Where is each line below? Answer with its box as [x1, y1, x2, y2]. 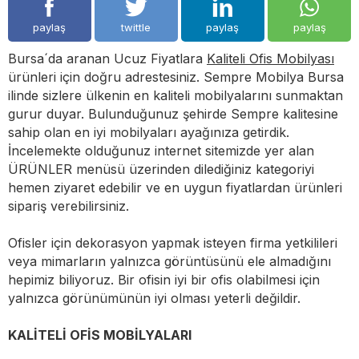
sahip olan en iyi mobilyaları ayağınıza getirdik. [8, 124, 289, 141]
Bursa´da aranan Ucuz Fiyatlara [8, 50, 207, 67]
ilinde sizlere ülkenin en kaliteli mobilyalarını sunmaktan [8, 87, 343, 104]
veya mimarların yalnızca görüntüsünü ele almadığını [8, 253, 331, 270]
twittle [121, 21, 151, 34]
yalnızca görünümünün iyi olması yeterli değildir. [8, 290, 301, 307]
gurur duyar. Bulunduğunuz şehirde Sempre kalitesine [8, 106, 338, 123]
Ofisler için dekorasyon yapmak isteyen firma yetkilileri [8, 235, 337, 252]
